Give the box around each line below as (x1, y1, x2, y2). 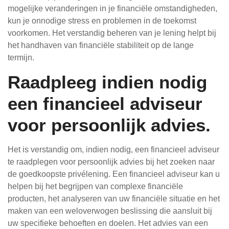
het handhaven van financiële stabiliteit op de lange (8, 41, 194, 50)
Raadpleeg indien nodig (8, 72, 207, 92)
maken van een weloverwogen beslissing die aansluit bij (8, 207, 212, 215)
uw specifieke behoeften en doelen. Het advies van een (8, 219, 208, 227)
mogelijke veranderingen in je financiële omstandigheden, (8, 4, 217, 13)
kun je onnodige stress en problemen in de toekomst (8, 16, 196, 25)
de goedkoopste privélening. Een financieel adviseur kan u (8, 170, 220, 178)
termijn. (8, 53, 34, 62)
